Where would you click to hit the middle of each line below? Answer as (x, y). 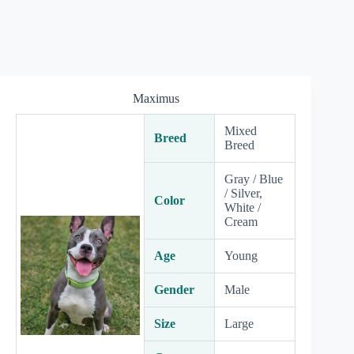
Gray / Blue (254, 179)
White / (243, 207)
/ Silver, (243, 193)
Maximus (156, 98)
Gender (174, 290)
